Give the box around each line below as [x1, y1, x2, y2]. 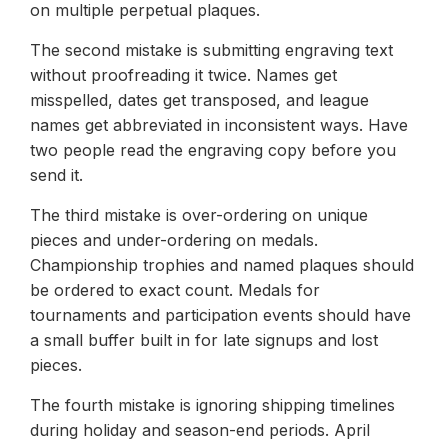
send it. [30, 164, 83, 185]
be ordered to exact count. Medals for [30, 279, 320, 300]
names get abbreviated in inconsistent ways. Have [30, 114, 408, 135]
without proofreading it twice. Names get [30, 64, 337, 85]
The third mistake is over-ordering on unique [30, 204, 368, 225]
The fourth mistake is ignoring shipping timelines [30, 394, 395, 415]
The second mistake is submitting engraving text [30, 39, 393, 60]
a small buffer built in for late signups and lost [30, 329, 378, 350]
